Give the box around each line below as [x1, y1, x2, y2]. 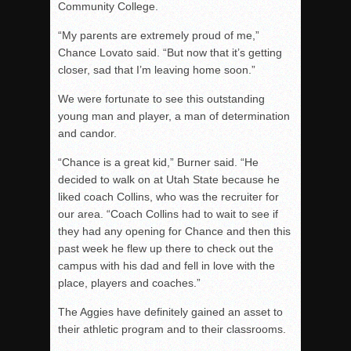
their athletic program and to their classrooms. [58, 322, 286, 335]
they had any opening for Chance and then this [58, 224, 291, 237]
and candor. [58, 126, 117, 139]
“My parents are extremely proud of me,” [58, 28, 259, 42]
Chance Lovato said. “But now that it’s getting [58, 45, 282, 59]
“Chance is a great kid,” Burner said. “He [58, 155, 259, 168]
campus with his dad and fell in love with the [58, 259, 275, 272]
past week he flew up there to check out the [58, 241, 273, 255]
